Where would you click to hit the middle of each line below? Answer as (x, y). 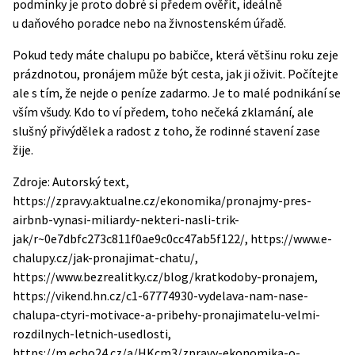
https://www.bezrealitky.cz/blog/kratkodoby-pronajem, (165, 277)
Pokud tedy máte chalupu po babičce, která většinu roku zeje (176, 55)
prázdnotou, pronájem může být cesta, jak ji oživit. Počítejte (176, 74)
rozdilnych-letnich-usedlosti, (92, 334)
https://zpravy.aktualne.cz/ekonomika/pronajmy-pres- (162, 200)
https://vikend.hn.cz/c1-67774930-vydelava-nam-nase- (160, 296)
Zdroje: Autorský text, (71, 181)
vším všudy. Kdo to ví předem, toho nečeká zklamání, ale (163, 112)
